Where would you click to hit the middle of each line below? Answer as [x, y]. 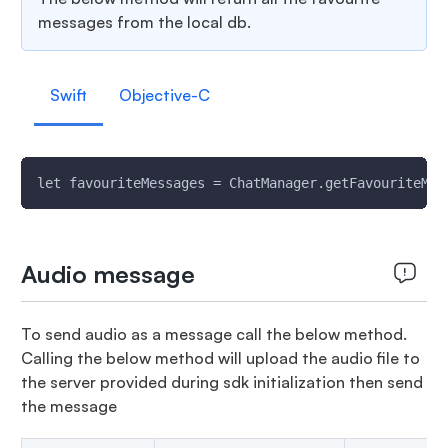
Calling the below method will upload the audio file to [220, 358]
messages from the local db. [144, 22]
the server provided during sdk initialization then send [221, 382]
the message [68, 406]
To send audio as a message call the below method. [213, 334]
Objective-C [164, 95]
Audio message [107, 274]
